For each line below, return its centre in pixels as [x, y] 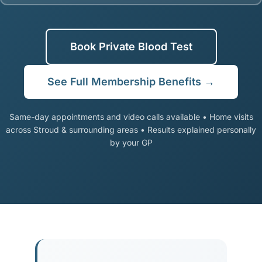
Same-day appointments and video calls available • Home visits [131, 117]
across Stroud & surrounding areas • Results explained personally [131, 130]
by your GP [131, 142]
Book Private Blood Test [131, 46]
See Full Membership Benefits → [131, 82]
